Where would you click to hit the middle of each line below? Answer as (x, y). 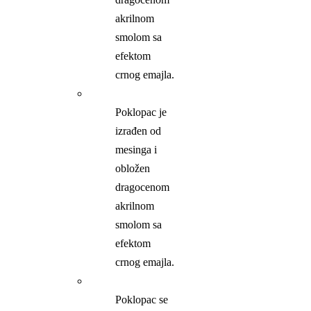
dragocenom (143, 187)
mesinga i (136, 150)
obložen (133, 169)
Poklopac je (141, 112)
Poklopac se (142, 300)
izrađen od (138, 131)
